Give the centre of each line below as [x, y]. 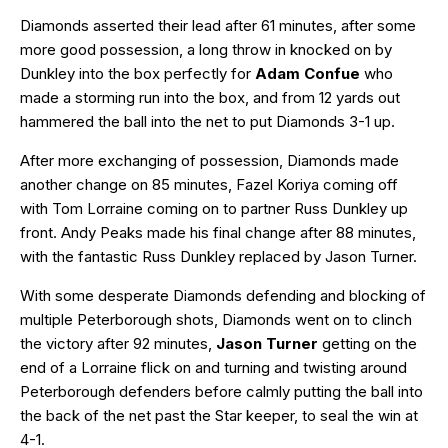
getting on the [367, 344]
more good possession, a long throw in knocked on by [206, 50]
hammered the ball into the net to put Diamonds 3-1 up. [207, 122]
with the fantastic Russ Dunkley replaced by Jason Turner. [218, 257]
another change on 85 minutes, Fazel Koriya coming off [209, 185]
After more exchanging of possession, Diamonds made [209, 161]
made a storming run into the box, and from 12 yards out [210, 98]
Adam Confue [307, 74]
